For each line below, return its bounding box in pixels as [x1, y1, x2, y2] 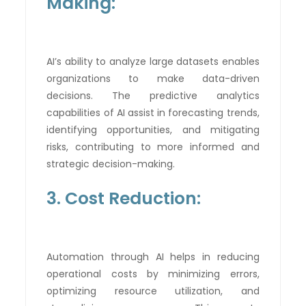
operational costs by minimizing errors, [46, 266, 260, 281]
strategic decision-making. [46, 156, 176, 171]
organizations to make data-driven [46, 71, 260, 85]
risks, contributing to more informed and [46, 139, 260, 154]
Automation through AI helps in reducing [46, 249, 260, 264]
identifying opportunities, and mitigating [46, 122, 260, 137]
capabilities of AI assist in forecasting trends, [46, 105, 260, 120]
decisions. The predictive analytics [46, 88, 260, 102]
